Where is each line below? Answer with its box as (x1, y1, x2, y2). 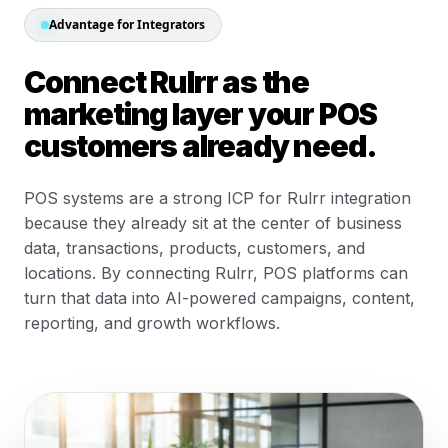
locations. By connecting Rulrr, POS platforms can (24, 263, 408, 283)
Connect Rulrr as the (24, 64, 310, 100)
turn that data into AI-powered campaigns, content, (24, 288, 415, 308)
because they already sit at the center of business (24, 213, 402, 233)
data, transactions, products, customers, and (24, 238, 365, 258)
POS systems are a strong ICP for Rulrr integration (24, 188, 411, 208)
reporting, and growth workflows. (24, 313, 280, 333)
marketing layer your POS (24, 96, 378, 132)
